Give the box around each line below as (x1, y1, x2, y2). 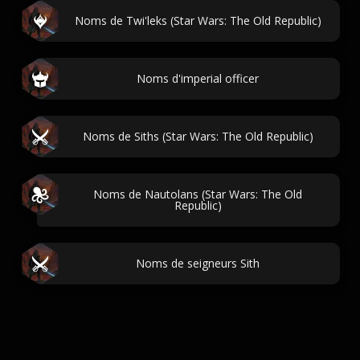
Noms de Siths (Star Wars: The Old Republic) (82, 129, 313, 144)
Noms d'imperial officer (137, 71, 259, 86)
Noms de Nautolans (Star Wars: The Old (93, 186, 302, 202)
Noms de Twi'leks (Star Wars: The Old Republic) (74, 13, 321, 28)
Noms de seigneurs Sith (136, 256, 260, 271)
